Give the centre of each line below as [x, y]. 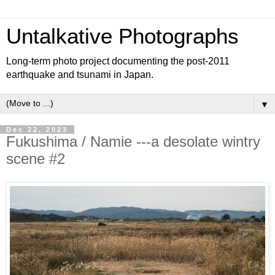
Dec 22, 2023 [37, 130]
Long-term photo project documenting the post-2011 [118, 61]
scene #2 [36, 159]
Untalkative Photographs [122, 36]
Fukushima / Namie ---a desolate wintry [133, 141]
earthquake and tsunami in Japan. [80, 75]
